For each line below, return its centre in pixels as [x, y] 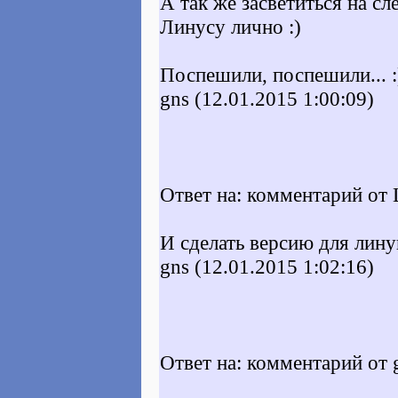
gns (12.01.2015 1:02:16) [267, 267]
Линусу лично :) [231, 27]
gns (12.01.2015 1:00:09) [267, 99]
